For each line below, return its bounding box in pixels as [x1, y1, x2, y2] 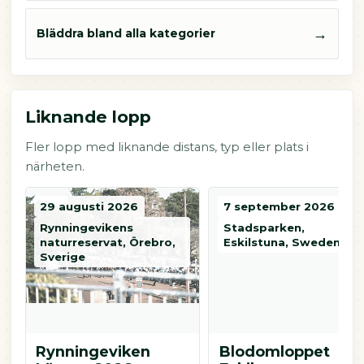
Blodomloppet [219, 343, 330, 361]
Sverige [40, 250, 86, 264]
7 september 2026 [223, 200, 336, 214]
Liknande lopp [24, 106, 151, 128]
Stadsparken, [223, 221, 305, 235]
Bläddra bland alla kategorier [37, 26, 215, 40]
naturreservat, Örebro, [40, 236, 176, 249]
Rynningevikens [40, 221, 134, 235]
